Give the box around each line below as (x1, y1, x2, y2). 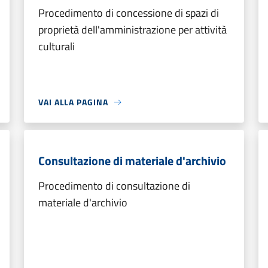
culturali (38, 38, 75, 54)
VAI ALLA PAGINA (38, 96, 108, 108)
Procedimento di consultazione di (38, 178, 190, 194)
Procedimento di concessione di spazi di (38, 5, 219, 21)
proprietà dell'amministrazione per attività (38, 22, 227, 38)
